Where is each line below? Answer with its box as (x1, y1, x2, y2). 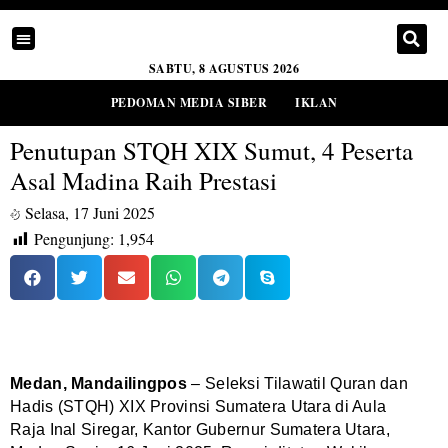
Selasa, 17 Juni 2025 (25, 202, 155, 223)
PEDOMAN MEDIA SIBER (110, 94, 267, 111)
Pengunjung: (34, 228, 114, 249)
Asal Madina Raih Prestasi (10, 164, 277, 197)
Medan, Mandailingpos (10, 375, 187, 393)
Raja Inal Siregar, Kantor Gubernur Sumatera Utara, (10, 421, 390, 439)
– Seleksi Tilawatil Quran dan (187, 375, 409, 393)
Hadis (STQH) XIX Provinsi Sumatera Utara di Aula (10, 398, 387, 416)
